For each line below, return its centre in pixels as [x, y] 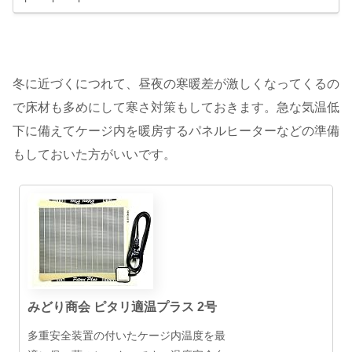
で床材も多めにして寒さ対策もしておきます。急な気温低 [176, 108]
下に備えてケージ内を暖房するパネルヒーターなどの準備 [176, 131]
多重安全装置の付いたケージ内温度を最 [126, 335]
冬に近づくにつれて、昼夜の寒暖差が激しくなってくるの [176, 84]
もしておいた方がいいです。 [94, 155]
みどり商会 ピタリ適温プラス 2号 [122, 306]
